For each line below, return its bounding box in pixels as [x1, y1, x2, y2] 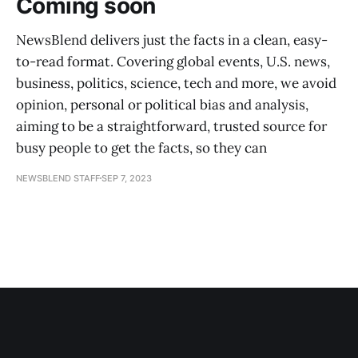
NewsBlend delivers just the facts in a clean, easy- [16, 30, 328, 49]
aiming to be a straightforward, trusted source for [16, 117, 327, 135]
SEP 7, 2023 [101, 172, 152, 184]
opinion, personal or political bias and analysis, [16, 95, 308, 113]
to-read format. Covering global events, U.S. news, [16, 52, 330, 70]
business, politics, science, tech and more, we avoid [16, 74, 336, 92]
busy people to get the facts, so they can [16, 138, 267, 157]
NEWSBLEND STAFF [16, 172, 100, 184]
